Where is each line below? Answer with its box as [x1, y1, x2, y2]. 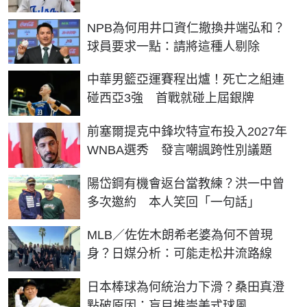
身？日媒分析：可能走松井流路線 [87, 247, 272, 261]
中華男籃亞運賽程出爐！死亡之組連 [87, 73, 284, 87]
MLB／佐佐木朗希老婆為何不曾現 [87, 228, 273, 243]
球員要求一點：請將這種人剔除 [87, 39, 260, 53]
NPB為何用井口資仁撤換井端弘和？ [87, 21, 285, 35]
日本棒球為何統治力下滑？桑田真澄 [87, 280, 284, 294]
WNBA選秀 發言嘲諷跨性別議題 [87, 143, 272, 158]
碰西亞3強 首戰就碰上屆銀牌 [87, 91, 254, 106]
